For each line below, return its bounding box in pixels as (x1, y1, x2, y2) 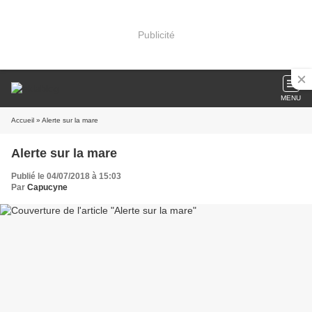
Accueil (11, 116, 34, 124)
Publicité (137, 29, 175, 40)
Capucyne (27, 182, 68, 192)
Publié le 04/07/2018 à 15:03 (11, 171, 121, 181)
